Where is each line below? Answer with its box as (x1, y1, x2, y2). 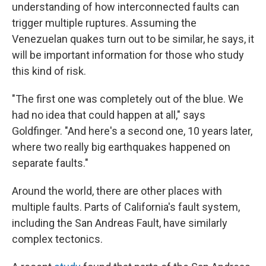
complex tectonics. (12, 233, 103, 245)
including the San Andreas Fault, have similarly (12, 217, 227, 229)
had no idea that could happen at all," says (12, 109, 205, 121)
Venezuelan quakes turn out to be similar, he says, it (12, 33, 254, 45)
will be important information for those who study (12, 49, 244, 61)
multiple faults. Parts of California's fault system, (12, 201, 240, 213)
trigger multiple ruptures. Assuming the (12, 17, 197, 29)
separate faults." (12, 157, 88, 169)
